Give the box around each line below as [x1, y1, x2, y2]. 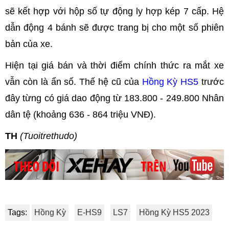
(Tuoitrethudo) [20, 131, 77, 142]
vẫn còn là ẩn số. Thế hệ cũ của [5, 77, 142, 87]
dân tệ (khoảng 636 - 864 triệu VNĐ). [5, 109, 156, 120]
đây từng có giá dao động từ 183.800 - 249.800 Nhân [5, 93, 224, 104]
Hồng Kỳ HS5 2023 [139, 208, 210, 217]
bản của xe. [5, 39, 53, 50]
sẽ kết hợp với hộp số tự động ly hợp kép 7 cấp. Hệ [5, 6, 224, 17]
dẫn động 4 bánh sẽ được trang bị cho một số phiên [5, 22, 224, 33]
